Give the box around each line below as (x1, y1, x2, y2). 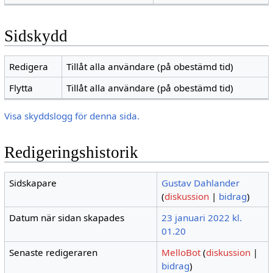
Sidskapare (9, 177, 57, 190)
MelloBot (161, 246, 201, 259)
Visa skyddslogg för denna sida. (4, 109, 140, 122)
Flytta (9, 81, 34, 94)
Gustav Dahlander (161, 177, 240, 190)
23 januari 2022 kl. (161, 211, 243, 224)
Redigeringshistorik (4, 143, 138, 162)
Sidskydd (4, 26, 68, 45)
